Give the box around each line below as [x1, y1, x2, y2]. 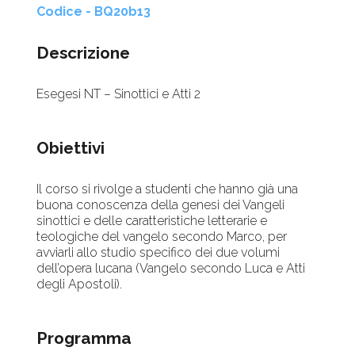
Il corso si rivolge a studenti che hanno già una [36, 181, 299, 197]
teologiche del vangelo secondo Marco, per [36, 229, 288, 245]
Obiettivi [36, 138, 105, 158]
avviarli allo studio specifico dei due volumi [36, 245, 281, 261]
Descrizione [36, 43, 131, 63]
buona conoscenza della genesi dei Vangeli [36, 197, 285, 213]
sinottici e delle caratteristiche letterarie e [36, 213, 268, 229]
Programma [36, 328, 132, 349]
